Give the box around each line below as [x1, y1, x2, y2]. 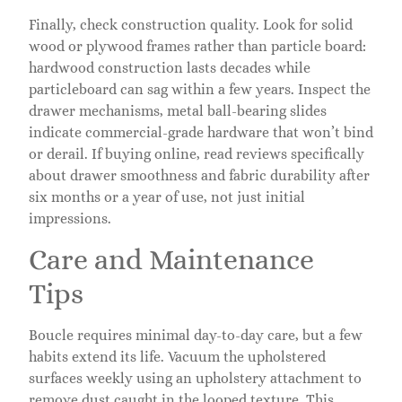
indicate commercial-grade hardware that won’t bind [29, 123, 373, 141]
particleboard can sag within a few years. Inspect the [29, 80, 371, 98]
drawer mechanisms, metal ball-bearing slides [29, 101, 327, 119]
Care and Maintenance [29, 243, 314, 276]
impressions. [29, 209, 111, 227]
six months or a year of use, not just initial [29, 188, 305, 205]
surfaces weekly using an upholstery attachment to [29, 370, 362, 388]
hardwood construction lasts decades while [29, 58, 310, 76]
